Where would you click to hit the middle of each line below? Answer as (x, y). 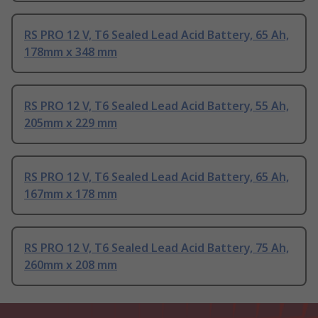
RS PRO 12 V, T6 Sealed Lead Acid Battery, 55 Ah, (157, 106)
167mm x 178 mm (71, 194)
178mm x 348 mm (71, 52)
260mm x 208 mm (71, 265)
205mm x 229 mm (71, 123)
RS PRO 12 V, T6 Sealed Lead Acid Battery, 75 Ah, (157, 248)
